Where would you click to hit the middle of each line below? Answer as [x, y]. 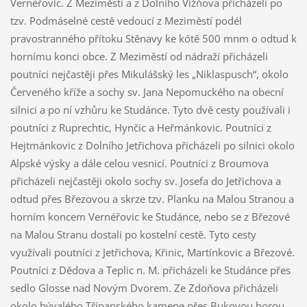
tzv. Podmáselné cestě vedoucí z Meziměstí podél [126, 21]
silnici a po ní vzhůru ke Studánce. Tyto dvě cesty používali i [150, 110]
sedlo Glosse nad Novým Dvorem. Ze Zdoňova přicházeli [144, 288]
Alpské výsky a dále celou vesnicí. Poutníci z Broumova [139, 163]
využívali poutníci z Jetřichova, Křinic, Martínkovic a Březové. [152, 253]
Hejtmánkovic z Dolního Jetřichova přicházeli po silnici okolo [152, 146]
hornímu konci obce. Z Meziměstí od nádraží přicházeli [139, 57]
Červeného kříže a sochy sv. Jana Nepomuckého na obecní [147, 92]
